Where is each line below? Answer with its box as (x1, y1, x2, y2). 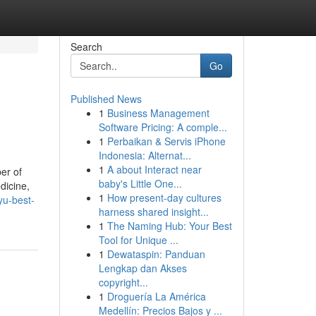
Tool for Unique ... (98, 233, 178, 247)
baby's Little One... (98, 176, 182, 190)
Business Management (107, 106, 209, 120)
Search (70, 39, 102, 54)
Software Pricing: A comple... (98, 120, 227, 134)
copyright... (98, 275, 148, 289)
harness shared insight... (98, 205, 209, 219)
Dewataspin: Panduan (107, 247, 205, 261)
